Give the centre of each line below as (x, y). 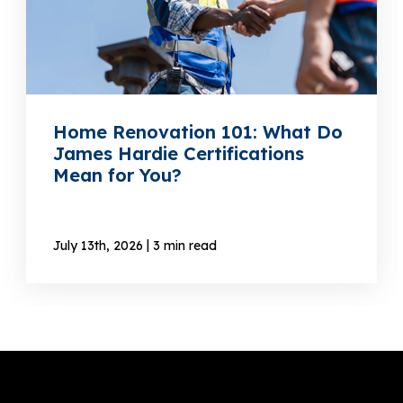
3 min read (185, 246)
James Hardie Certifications (179, 154)
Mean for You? (118, 175)
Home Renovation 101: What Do (198, 132)
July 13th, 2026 (99, 246)
